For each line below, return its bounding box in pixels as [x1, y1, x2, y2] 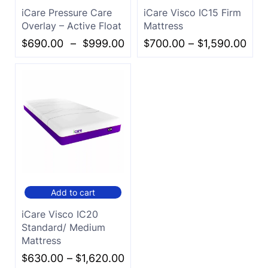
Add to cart [51, 187, 95, 197]
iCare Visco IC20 [22, 208, 98, 220]
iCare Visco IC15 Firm [144, 6, 241, 19]
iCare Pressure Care [22, 6, 112, 19]
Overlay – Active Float [22, 19, 121, 32]
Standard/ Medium [22, 221, 105, 233]
